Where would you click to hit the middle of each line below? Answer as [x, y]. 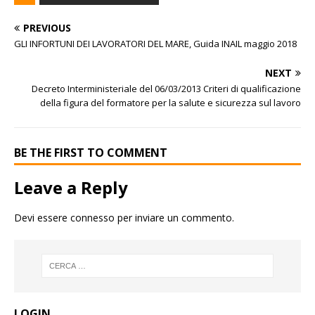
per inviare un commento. [174, 217]
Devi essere [42, 217]
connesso [92, 217]
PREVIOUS [47, 27]
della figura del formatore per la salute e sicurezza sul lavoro [171, 102]
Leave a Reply [71, 187]
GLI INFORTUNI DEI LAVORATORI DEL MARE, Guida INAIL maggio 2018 [155, 43]
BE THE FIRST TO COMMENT [91, 152]
